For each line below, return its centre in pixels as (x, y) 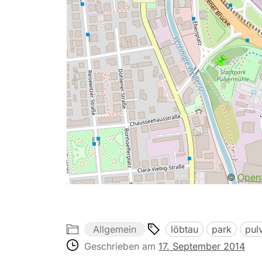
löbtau (185, 229)
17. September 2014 (202, 246)
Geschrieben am (121, 246)
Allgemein (115, 229)
